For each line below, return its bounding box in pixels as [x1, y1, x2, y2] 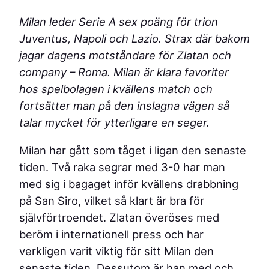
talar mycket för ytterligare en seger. [19, 115, 210, 129]
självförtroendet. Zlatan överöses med [19, 211, 219, 225]
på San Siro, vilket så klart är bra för [19, 194, 204, 208]
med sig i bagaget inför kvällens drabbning [19, 177, 238, 191]
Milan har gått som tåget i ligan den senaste [19, 144, 246, 157]
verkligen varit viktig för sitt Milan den [19, 244, 214, 258]
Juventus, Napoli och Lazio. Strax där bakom [19, 31, 250, 45]
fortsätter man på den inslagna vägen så [19, 98, 229, 112]
